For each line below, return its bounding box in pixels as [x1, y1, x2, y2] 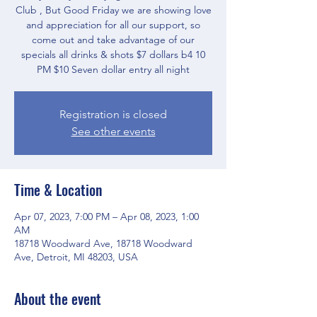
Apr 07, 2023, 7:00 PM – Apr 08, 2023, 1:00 [14, 210, 199, 223]
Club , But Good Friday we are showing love [15, 4, 212, 16]
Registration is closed [59, 108, 167, 121]
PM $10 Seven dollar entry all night [37, 63, 190, 76]
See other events [71, 125, 156, 138]
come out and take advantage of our [32, 33, 195, 46]
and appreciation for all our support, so [26, 18, 200, 31]
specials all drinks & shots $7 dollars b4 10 [21, 48, 205, 61]
